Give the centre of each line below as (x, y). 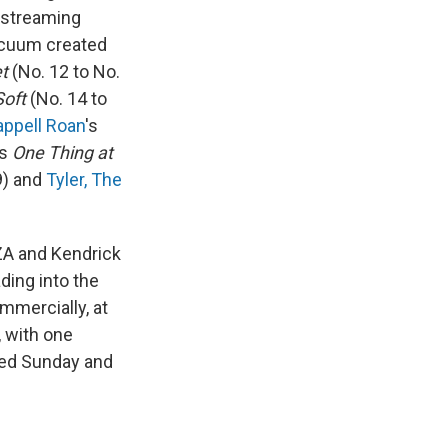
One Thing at (62, 153)
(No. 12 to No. (64, 72)
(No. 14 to (66, 99)
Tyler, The (84, 180)
